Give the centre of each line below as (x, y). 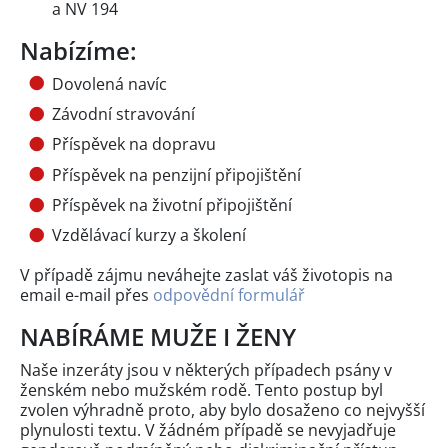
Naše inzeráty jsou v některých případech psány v (206, 370)
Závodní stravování (123, 113)
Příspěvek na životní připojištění (172, 205)
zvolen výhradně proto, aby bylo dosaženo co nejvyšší (222, 410)
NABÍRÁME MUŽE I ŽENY (158, 337)
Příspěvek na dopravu (134, 144)
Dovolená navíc (109, 83)
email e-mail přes (86, 295)
